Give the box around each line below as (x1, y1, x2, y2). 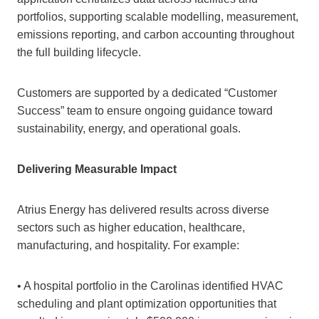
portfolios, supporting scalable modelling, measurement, (17, 11, 298, 23)
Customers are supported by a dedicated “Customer (17, 87, 277, 100)
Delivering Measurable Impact (17, 163, 177, 176)
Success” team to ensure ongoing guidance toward (17, 105, 273, 117)
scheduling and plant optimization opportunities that (17, 298, 276, 310)
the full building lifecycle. (17, 46, 141, 59)
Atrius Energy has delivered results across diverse (17, 204, 269, 216)
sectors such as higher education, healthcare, (17, 221, 245, 234)
